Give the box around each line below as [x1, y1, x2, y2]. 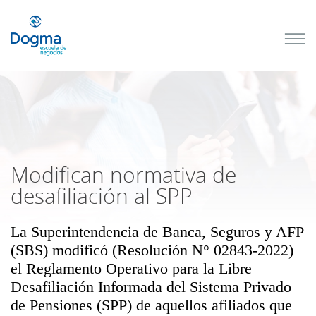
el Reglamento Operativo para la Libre [11, 260, 252, 277]
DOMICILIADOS [89, 139, 164, 153]
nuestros [65, 17, 121, 36]
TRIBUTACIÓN [89, 97, 156, 111]
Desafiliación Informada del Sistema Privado [11, 278, 291, 296]
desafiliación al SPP [11, 182, 193, 210]
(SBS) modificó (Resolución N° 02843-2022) [11, 241, 293, 259]
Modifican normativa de [11, 161, 236, 189]
